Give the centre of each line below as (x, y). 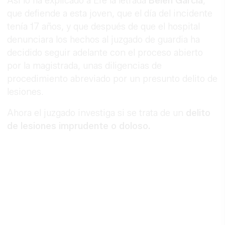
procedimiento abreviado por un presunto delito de (113, 79)
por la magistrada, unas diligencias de (85, 66)
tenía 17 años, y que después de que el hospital (104, 27)
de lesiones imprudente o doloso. (79, 126)
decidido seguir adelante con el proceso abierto (105, 53)
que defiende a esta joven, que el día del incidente (110, 14)
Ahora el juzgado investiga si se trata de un (97, 113)
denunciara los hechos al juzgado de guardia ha (104, 40)
